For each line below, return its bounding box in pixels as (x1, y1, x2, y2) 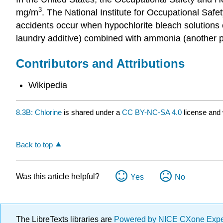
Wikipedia (28, 80, 67, 91)
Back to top (16, 140, 53, 149)
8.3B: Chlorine (16, 108, 62, 116)
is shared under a (62, 108, 122, 116)
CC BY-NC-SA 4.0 (122, 108, 182, 116)
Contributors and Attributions (16, 56, 185, 70)
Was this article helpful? (16, 172, 100, 181)
